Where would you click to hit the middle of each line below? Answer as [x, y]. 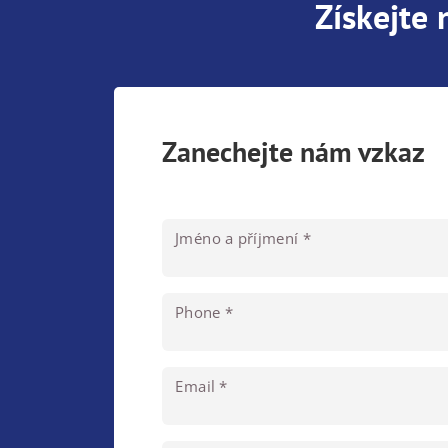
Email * [201, 385]
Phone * [204, 311]
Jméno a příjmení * [243, 237]
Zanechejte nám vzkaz [293, 151]
